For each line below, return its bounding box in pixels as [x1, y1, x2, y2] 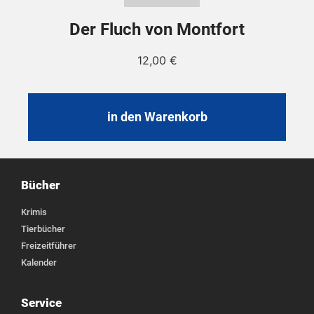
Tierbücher [21, 223, 65, 234]
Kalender [21, 257, 57, 268]
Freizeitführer [21, 240, 76, 251]
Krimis [21, 206, 47, 217]
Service [21, 295, 62, 310]
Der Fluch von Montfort [69, 20, 245, 40]
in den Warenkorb [107, 109, 207, 124]
